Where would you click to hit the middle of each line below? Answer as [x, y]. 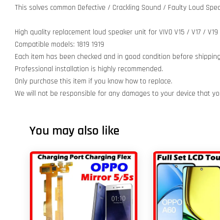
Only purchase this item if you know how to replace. [94, 81]
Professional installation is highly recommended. [89, 69]
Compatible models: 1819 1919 [59, 44]
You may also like [74, 131]
